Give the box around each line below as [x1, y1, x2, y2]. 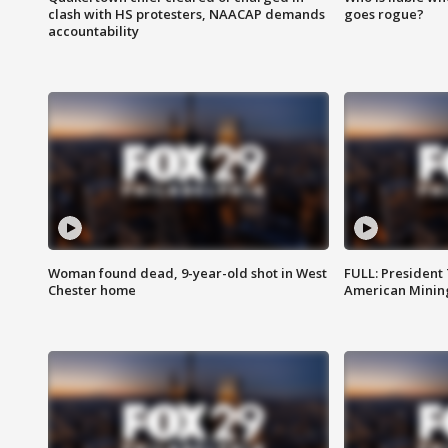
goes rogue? [343, 5, 424, 24]
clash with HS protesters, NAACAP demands [48, 5, 325, 24]
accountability [48, 22, 139, 41]
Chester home [48, 281, 136, 300]
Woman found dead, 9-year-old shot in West [48, 264, 327, 283]
